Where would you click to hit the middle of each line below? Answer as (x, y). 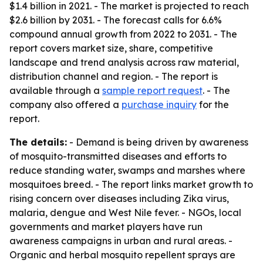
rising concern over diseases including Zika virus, (119, 198)
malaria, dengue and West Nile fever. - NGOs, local (125, 213)
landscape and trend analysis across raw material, (124, 62)
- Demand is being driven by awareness (158, 142)
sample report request (152, 90)
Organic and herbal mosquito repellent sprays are (122, 255)
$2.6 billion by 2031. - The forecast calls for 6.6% (116, 20)
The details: (38, 142)
